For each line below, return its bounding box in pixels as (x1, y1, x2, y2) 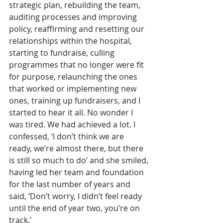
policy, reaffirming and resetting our (9, 23, 146, 34)
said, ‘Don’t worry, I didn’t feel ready (9, 190, 144, 202)
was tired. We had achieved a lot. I (9, 118, 137, 130)
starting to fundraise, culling (9, 47, 116, 58)
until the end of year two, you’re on (9, 202, 142, 214)
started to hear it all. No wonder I (9, 107, 135, 118)
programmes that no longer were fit (9, 59, 146, 70)
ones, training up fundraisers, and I (9, 95, 142, 106)
